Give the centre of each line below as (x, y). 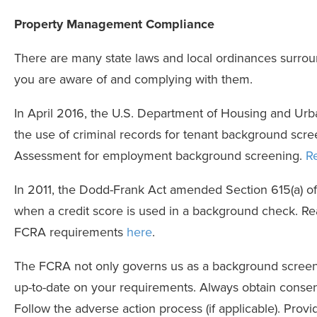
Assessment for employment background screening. (160, 156)
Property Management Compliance (114, 24)
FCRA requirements (70, 232)
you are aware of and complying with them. (133, 80)
